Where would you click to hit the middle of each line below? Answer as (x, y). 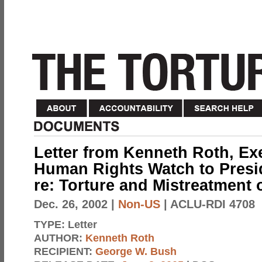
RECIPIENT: (65, 251)
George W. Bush (136, 251)
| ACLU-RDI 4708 (208, 204)
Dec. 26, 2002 (71, 204)
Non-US (139, 204)
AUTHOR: (60, 238)
